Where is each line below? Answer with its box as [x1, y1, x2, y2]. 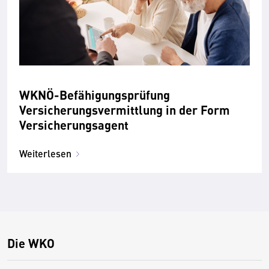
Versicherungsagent [19, 115, 128, 133]
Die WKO [7, 234, 55, 252]
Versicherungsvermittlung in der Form [19, 100, 230, 118]
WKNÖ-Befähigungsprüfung [19, 85, 170, 103]
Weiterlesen [19, 146, 71, 160]
